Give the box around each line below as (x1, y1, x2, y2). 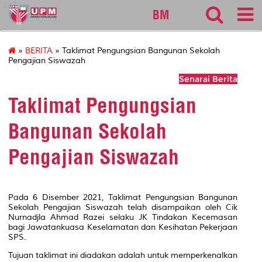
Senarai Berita (179, 74, 237, 85)
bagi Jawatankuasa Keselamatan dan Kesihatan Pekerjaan (8, 222, 237, 232)
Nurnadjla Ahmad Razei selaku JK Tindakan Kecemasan (8, 212, 237, 222)
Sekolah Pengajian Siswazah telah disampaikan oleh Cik (8, 202, 237, 212)
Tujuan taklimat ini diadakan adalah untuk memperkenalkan (8, 250, 237, 260)
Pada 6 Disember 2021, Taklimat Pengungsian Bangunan (8, 192, 237, 202)
